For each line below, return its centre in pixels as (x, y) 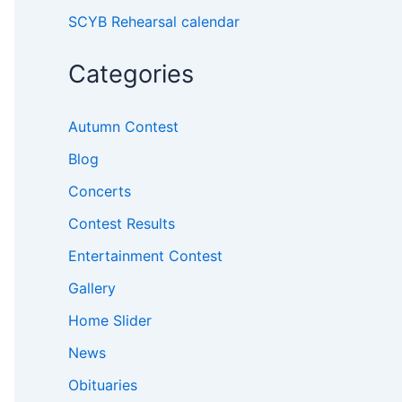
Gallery (92, 288)
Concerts (100, 192)
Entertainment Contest (145, 256)
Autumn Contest (123, 127)
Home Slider (110, 321)
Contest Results (122, 224)
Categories (131, 74)
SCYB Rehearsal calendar (154, 22)
